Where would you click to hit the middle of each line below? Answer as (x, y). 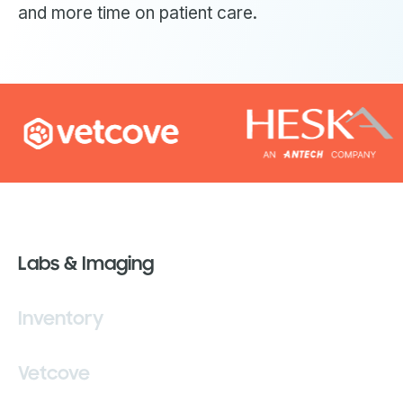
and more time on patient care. (138, 13)
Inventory (61, 318)
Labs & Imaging (86, 264)
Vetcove (54, 373)
